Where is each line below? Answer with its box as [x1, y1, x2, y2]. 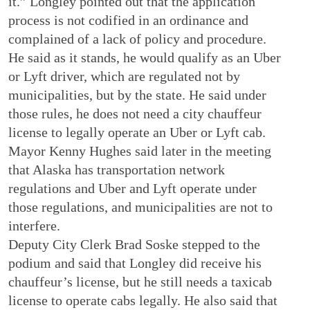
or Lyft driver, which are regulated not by [8, 68, 241, 84]
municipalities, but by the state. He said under [8, 86, 267, 102]
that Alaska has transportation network [8, 161, 226, 177]
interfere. [8, 217, 61, 233]
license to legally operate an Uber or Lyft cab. [8, 124, 266, 140]
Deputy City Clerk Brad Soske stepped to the [8, 236, 261, 252]
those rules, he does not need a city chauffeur [8, 105, 262, 121]
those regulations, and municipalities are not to [8, 199, 273, 215]
